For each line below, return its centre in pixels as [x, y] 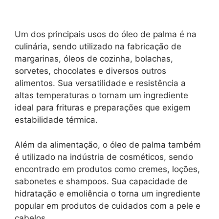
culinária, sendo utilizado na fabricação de [98, 47]
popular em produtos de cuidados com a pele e [108, 206]
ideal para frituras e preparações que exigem [103, 108]
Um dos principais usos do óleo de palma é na [106, 34]
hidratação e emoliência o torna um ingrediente [108, 193]
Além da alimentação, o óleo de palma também [108, 144]
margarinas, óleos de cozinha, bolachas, [94, 59]
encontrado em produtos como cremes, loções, [107, 169]
